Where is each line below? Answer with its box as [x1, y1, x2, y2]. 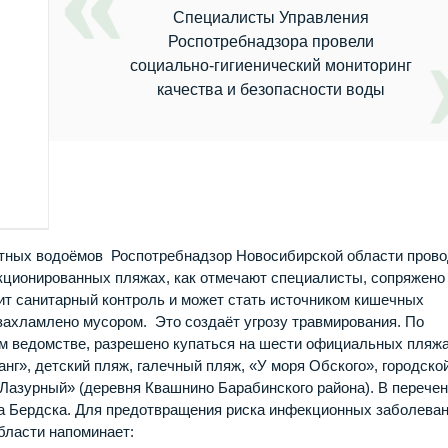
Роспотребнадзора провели [167, 33, 374, 51]
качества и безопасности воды [156, 81, 385, 99]
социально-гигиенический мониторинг [129, 57, 412, 75]
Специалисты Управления [172, 9, 369, 27]
